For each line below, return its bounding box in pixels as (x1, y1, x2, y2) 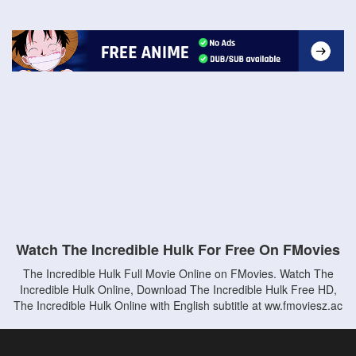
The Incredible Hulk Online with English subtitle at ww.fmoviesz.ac (14, 297, 342, 313)
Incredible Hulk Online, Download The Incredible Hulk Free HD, (19, 281, 337, 297)
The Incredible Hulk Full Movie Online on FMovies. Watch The (22, 265, 334, 281)
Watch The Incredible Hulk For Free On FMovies (16, 239, 340, 260)
